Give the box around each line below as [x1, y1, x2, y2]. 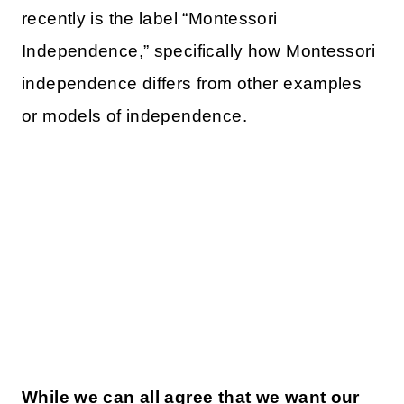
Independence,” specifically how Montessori [22, 41, 375, 61]
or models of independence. [22, 106, 247, 126]
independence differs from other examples [22, 74, 363, 94]
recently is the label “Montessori [22, 9, 278, 29]
